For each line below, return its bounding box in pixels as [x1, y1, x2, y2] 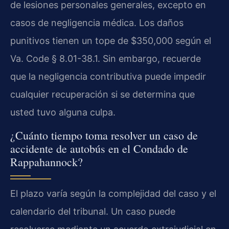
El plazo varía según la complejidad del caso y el [10, 188, 216, 199]
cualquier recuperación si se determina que [10, 89, 195, 100]
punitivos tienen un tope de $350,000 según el [10, 35, 211, 47]
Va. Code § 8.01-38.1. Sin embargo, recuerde [10, 53, 201, 64]
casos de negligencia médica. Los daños [10, 17, 184, 29]
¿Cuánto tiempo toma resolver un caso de [10, 127, 198, 143]
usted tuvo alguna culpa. [10, 107, 116, 118]
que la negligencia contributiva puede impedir [10, 71, 206, 82]
